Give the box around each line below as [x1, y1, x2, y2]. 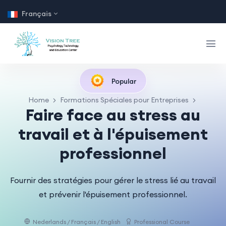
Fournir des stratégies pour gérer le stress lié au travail [10, 175, 216, 185]
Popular [110, 76, 136, 86]
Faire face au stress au [26, 104, 200, 125]
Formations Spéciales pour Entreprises [60, 95, 189, 104]
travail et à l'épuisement [18, 123, 208, 144]
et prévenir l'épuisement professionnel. [39, 189, 187, 199]
